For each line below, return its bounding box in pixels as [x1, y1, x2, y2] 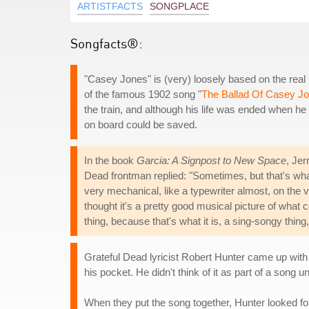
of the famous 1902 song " [84, 88, 201, 100]
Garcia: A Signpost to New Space [137, 154, 286, 166]
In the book [84, 154, 137, 166]
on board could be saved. [84, 119, 197, 130]
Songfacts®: [70, 35, 143, 51]
